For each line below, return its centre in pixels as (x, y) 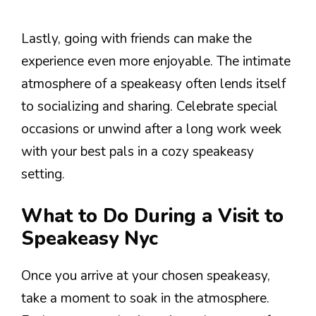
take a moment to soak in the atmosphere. (145, 299)
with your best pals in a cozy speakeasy (138, 151)
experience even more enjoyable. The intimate (156, 61)
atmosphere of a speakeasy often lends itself (153, 84)
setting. (43, 174)
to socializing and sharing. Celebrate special (150, 106)
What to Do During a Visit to (152, 217)
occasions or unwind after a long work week (151, 129)
